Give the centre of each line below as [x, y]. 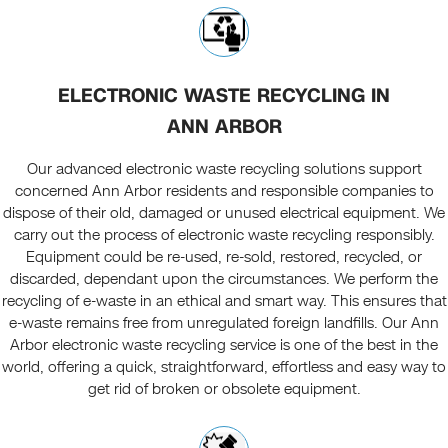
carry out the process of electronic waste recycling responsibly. [224, 235]
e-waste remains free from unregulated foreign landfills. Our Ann [224, 323]
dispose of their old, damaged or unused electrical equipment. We [224, 213]
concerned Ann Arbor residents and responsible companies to [224, 191]
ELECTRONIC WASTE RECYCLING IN [224, 96]
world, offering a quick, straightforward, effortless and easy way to [224, 367]
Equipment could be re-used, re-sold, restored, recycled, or [224, 257]
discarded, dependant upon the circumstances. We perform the [224, 279]
